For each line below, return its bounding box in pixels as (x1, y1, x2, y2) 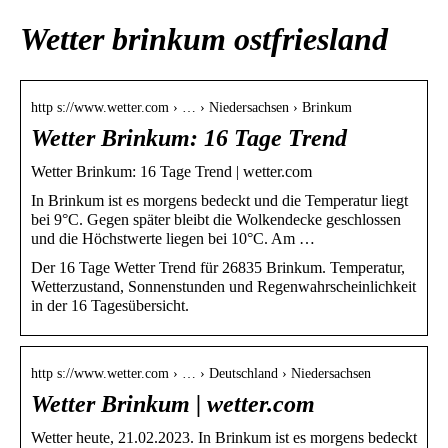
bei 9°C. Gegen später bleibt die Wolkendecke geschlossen (31, 210, 401, 228)
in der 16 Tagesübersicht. (31, 296, 189, 314)
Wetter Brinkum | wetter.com (31, 390, 315, 417)
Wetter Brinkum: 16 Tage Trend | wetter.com (31, 162, 312, 180)
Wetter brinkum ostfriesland (20, 21, 388, 58)
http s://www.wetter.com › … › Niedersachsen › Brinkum (31, 99, 352, 115)
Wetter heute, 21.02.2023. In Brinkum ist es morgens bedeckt (31, 428, 417, 446)
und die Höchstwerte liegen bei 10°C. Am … (31, 229, 315, 247)
